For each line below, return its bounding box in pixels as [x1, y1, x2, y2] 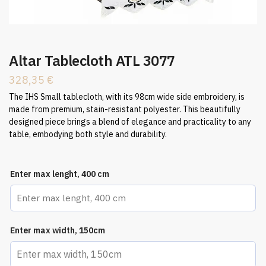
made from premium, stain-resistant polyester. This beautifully [9, 103, 240, 115]
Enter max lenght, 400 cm [10, 168, 109, 179]
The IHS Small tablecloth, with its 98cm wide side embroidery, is [9, 91, 245, 102]
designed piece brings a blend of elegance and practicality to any [9, 116, 251, 127]
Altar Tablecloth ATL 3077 [9, 50, 175, 70]
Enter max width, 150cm [10, 224, 105, 236]
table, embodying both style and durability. [9, 128, 167, 140]
